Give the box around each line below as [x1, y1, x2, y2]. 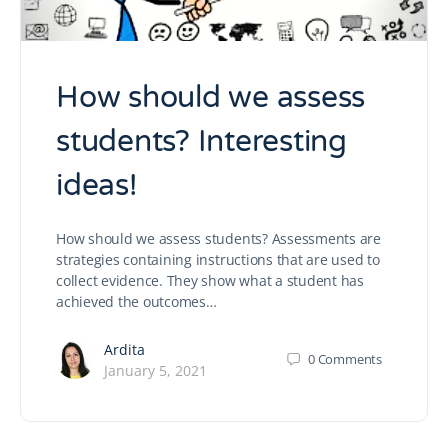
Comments [317, 350, 382, 369]
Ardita [104, 339, 145, 359]
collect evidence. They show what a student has [56, 270, 364, 290]
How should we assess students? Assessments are [56, 228, 381, 248]
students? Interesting [56, 122, 347, 160]
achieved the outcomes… [56, 291, 217, 311]
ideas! [56, 166, 137, 204]
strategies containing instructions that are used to [56, 249, 380, 269]
